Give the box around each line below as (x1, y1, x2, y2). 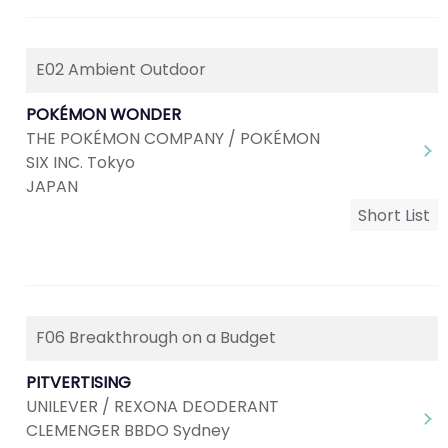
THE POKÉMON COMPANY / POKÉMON (26, 127, 320, 150)
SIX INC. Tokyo (26, 151, 135, 174)
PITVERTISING (26, 371, 131, 394)
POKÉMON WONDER (26, 103, 181, 126)
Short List (358, 204, 430, 227)
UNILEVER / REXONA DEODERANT (26, 395, 279, 418)
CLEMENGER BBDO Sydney (26, 419, 230, 442)
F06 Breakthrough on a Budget (36, 326, 276, 349)
